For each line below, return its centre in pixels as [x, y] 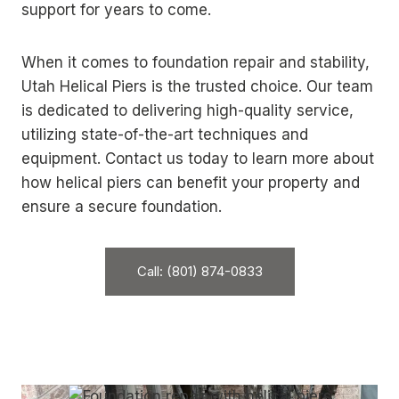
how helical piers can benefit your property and [191, 183]
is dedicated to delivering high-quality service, [187, 111]
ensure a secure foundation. [122, 207]
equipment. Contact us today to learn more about [198, 159]
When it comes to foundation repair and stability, [195, 63]
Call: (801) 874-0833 [199, 272]
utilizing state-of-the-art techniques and [165, 135]
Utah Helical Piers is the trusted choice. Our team [197, 87]
